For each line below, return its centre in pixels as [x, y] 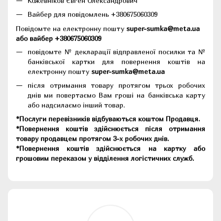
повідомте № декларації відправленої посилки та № [116, 51]
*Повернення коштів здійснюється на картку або [110, 148]
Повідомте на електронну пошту [71, 28]
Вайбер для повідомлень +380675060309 [92, 14]
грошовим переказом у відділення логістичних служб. [105, 158]
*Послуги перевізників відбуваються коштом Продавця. [108, 119]
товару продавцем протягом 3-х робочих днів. [92, 139]
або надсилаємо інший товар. [77, 105]
